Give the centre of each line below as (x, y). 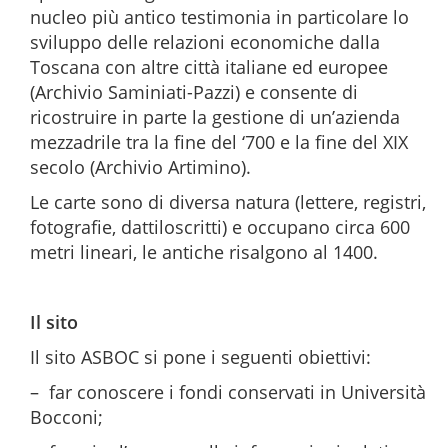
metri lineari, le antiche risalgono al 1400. (204, 252)
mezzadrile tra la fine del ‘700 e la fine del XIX (219, 142)
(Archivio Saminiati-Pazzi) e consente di (194, 92)
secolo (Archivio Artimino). (140, 167)
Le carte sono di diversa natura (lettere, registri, (228, 202)
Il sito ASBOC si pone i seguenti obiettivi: (200, 357)
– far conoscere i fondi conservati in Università (228, 392)
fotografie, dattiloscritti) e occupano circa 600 (220, 227)
